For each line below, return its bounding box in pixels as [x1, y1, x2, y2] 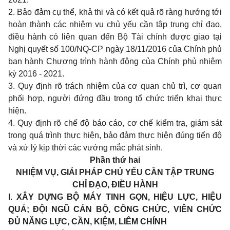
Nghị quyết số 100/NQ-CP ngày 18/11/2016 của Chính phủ [8, 45, 222, 53]
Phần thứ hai [90, 156, 140, 164]
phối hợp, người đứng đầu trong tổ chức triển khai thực [8, 94, 222, 103]
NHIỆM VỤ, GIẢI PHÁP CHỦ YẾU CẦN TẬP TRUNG [16, 168, 214, 177]
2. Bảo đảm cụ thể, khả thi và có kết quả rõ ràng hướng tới [8, 8, 222, 16]
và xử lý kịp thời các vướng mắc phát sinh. [8, 143, 163, 152]
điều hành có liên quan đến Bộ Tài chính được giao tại [8, 32, 222, 41]
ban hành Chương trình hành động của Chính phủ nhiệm [8, 57, 222, 66]
